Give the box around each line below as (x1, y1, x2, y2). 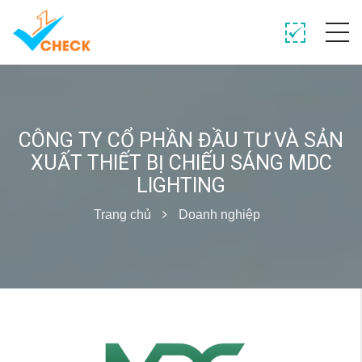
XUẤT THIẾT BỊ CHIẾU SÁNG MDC (30, 151, 332, 175)
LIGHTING (137, 174, 225, 197)
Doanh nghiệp (179, 208, 260, 221)
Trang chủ (94, 208, 151, 221)
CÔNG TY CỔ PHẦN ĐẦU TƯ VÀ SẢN (19, 128, 343, 152)
